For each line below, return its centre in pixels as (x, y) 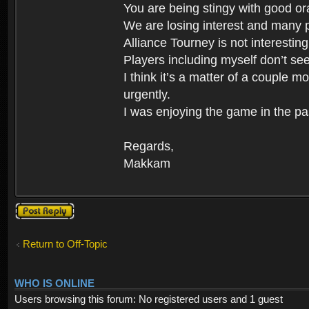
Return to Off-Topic (65, 244)
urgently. (147, 95)
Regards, (149, 147)
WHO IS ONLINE (54, 283)
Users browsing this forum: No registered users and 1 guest (149, 299)
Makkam (147, 164)
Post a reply (41, 208)
